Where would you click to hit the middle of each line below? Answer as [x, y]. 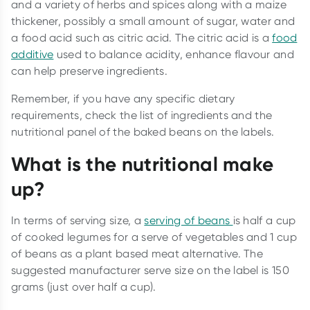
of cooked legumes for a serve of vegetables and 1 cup [154, 237]
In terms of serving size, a [78, 220]
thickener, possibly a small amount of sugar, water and [153, 21]
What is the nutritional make [143, 164]
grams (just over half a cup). [84, 286]
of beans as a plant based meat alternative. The [137, 253]
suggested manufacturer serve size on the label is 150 [150, 270]
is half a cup [264, 220]
